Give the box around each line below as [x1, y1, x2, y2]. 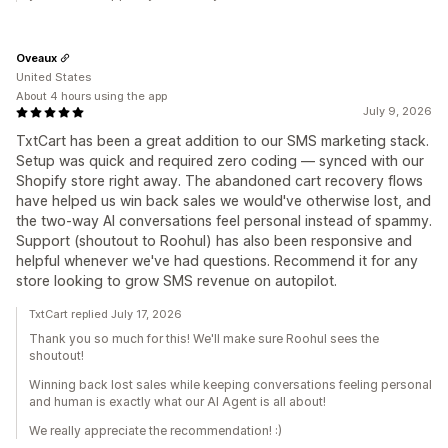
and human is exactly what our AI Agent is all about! [29, 394, 326, 410]
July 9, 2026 [363, 104, 432, 119]
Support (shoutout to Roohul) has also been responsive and [16, 232, 412, 250]
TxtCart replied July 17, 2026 [29, 307, 182, 322]
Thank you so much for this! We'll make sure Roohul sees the [29, 331, 379, 347]
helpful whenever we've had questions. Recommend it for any [16, 252, 418, 270]
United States [16, 70, 91, 85]
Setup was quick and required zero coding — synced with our [16, 152, 424, 170]
